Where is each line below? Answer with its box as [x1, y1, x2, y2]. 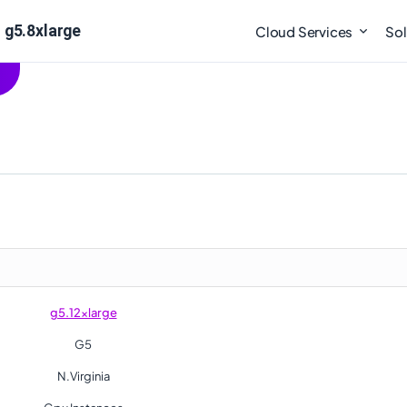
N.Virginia [56, 369, 110, 383]
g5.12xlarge [49, 305, 117, 320]
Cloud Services [255, 23, 353, 40]
